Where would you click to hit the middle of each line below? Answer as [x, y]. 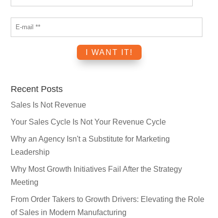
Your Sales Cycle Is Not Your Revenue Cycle [89, 122]
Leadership [30, 152]
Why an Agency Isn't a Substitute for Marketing [91, 139]
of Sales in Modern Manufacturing [69, 212]
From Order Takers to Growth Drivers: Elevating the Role [108, 199]
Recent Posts [37, 89]
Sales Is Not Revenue [49, 105]
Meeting [25, 182]
